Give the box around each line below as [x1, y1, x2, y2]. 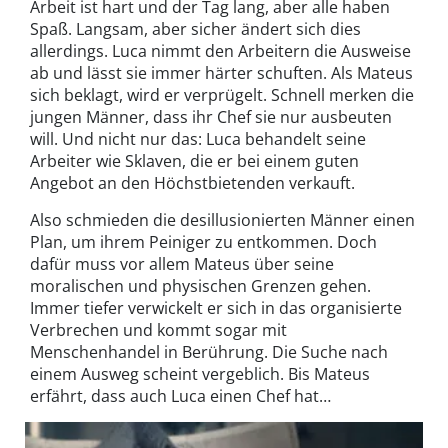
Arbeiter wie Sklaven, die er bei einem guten [30, 150, 359, 173]
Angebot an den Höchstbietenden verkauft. [30, 172, 355, 195]
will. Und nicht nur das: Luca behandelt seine [30, 128, 366, 151]
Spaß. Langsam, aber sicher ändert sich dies [30, 18, 361, 41]
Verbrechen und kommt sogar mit [30, 319, 287, 342]
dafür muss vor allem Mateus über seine [30, 253, 334, 276]
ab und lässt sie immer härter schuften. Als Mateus [30, 62, 413, 85]
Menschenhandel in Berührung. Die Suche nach [30, 341, 388, 364]
